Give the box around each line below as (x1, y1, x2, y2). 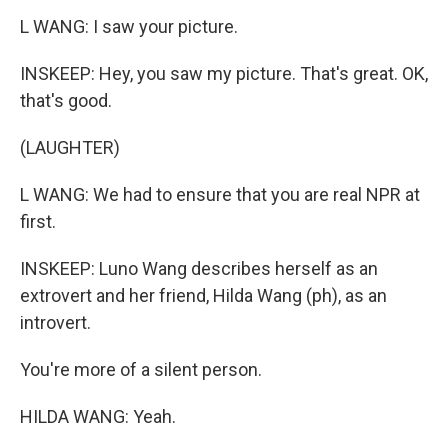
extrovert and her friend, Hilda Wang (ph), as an (20, 285, 387, 306)
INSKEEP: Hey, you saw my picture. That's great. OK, (20, 63, 428, 84)
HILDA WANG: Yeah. (20, 406, 176, 427)
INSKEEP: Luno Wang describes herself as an (20, 258, 378, 279)
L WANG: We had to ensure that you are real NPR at (20, 184, 420, 205)
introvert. (20, 312, 91, 333)
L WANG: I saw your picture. (20, 16, 238, 37)
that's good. (20, 90, 112, 111)
